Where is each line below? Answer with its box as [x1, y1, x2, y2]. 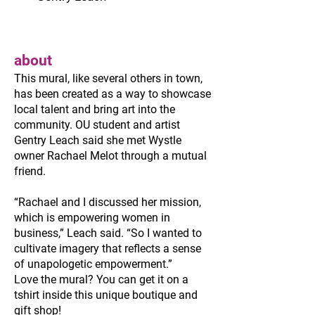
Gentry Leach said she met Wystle [14, 134, 181, 147]
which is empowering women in [14, 211, 170, 224]
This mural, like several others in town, [14, 72, 202, 85]
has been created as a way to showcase [14, 87, 211, 101]
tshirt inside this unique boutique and [14, 288, 198, 302]
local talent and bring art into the [14, 103, 175, 116]
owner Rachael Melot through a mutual [14, 149, 207, 162]
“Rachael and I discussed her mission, [14, 195, 201, 209]
